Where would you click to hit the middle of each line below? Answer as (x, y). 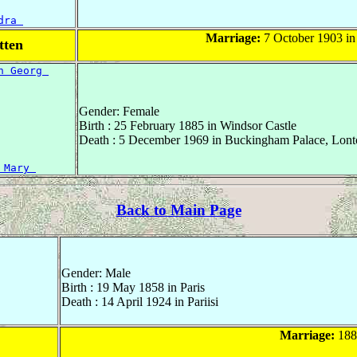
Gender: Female (119, 111)
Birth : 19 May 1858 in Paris (133, 288)
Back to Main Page (178, 210)
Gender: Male (96, 273)
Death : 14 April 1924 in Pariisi (140, 302)
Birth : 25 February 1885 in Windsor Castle (188, 125)
